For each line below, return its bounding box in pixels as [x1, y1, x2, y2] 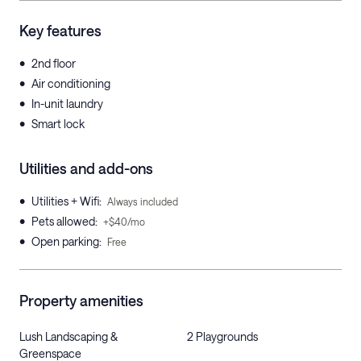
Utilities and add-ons [19, 160, 153, 177]
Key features [19, 22, 102, 39]
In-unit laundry [31, 97, 103, 110]
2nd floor [31, 56, 76, 70]
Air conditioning [31, 77, 110, 90]
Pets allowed [31, 214, 95, 228]
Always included [107, 196, 178, 207]
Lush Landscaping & [19, 330, 117, 343]
